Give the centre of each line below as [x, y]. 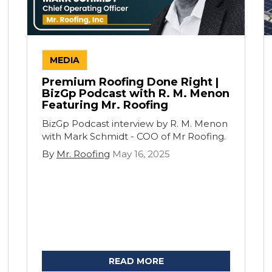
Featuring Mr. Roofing [105, 105]
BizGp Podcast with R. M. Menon [136, 93]
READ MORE [136, 261]
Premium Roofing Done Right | [130, 82]
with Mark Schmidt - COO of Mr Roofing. [134, 136]
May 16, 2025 [141, 154]
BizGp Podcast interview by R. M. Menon [135, 124]
